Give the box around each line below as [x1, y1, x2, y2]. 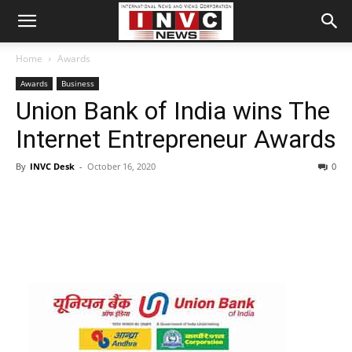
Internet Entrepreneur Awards [16, 124, 336, 154]
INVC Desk [30, 160, 75, 172]
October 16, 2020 [87, 160, 156, 172]
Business [61, 78, 94, 89]
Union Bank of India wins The [16, 96, 330, 126]
